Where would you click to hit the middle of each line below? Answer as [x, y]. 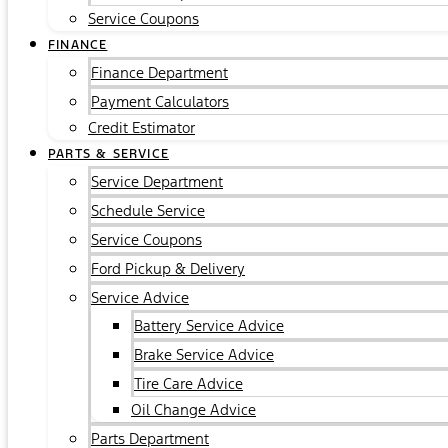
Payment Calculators [160, 101]
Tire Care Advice [188, 383]
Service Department [157, 181]
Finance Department [159, 72]
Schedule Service [148, 210]
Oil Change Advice [193, 409]
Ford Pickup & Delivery [168, 268]
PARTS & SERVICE [108, 154]
